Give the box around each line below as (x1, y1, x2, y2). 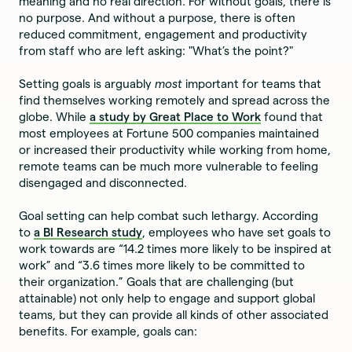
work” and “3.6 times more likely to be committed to (19, 258, 306, 272)
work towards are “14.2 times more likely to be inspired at (19, 241, 332, 255)
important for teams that (185, 76, 322, 90)
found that (261, 109, 324, 123)
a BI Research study (34, 225, 143, 239)
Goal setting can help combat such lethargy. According (19, 208, 319, 222)
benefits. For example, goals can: (19, 324, 198, 338)
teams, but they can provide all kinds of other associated (19, 307, 329, 321)
